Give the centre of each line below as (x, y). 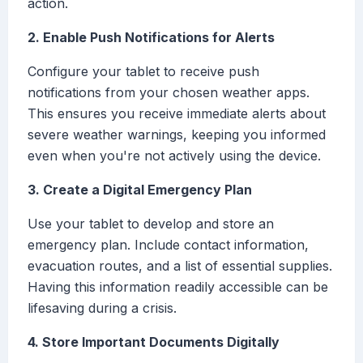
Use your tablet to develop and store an (151, 224)
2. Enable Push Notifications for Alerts (151, 38)
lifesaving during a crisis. (102, 308)
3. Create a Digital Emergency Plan (140, 190)
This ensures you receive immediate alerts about (177, 114)
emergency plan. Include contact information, (168, 245)
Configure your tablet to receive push (143, 72)
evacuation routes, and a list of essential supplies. (180, 266)
